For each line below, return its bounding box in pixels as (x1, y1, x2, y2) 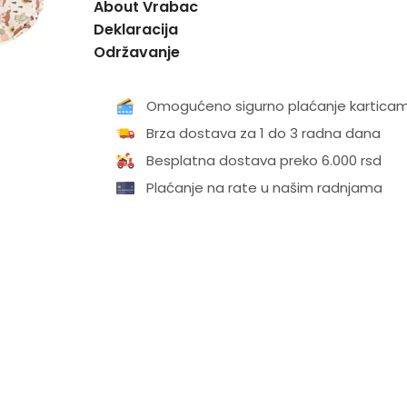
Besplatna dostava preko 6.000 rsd (145, 151, 382, 170)
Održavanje (93, 42, 180, 63)
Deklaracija (93, 19, 178, 40)
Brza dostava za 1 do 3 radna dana (145, 124, 381, 143)
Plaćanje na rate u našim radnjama (145, 178, 382, 197)
